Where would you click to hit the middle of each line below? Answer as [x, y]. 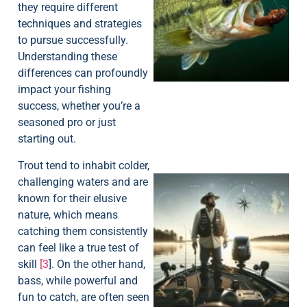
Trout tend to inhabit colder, [84, 165]
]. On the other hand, [97, 264]
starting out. [47, 139]
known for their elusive [72, 198]
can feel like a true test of [78, 247]
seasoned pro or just [67, 123]
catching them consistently [83, 231]
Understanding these [67, 57]
